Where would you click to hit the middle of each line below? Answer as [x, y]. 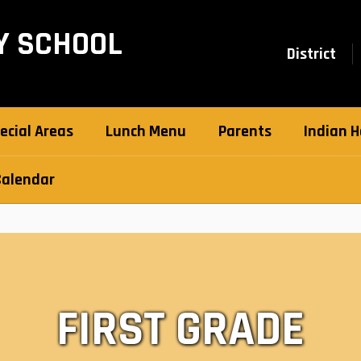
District [311, 54]
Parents [245, 131]
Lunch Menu [146, 131]
